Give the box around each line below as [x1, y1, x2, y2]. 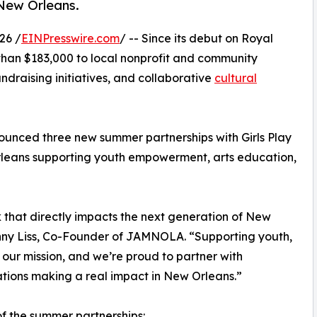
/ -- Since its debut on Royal [120, 31, 273, 46]
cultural [214, 71, 257, 86]
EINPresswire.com [21, 31, 120, 46]
